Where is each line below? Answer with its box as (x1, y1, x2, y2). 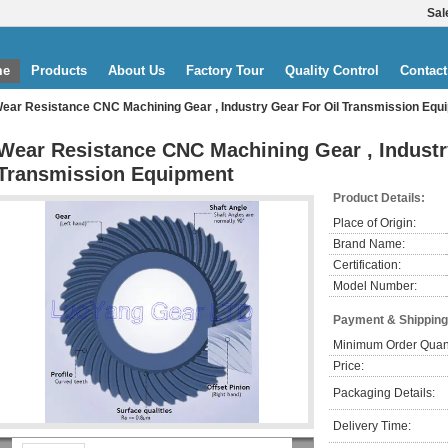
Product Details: (333, 191, 425, 205)
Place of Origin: (333, 216, 416, 230)
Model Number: (333, 279, 417, 293)
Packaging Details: (333, 386, 435, 400)
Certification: (333, 258, 401, 272)
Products (31, 63, 87, 78)
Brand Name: (333, 237, 405, 251)
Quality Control (285, 63, 379, 78)
